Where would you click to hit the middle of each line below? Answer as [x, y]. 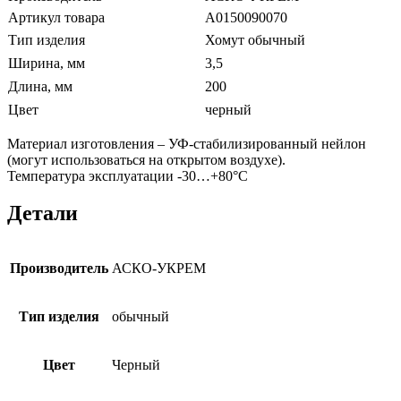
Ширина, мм [47, 63]
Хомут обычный [255, 39]
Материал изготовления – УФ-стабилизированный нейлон [187, 143]
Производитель [59, 269]
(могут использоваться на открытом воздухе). [146, 159]
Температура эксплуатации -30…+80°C [128, 175]
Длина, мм [40, 86]
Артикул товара [56, 17]
